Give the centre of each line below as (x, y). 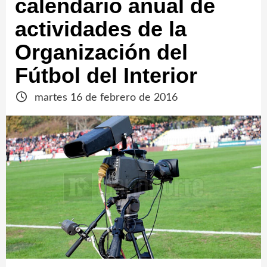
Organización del (101, 52)
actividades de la (101, 29)
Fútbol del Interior (106, 75)
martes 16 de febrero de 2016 (104, 98)
